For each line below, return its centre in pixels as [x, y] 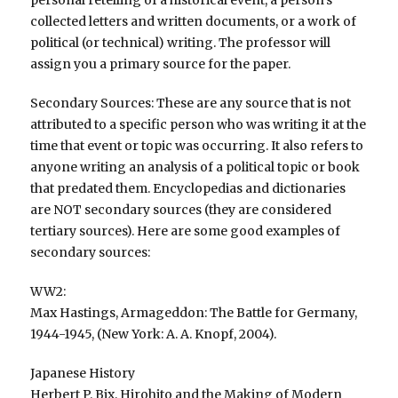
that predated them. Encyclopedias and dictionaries [188, 189]
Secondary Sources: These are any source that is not [191, 103]
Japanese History [83, 374]
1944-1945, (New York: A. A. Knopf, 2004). [154, 334]
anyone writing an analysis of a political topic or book [195, 167]
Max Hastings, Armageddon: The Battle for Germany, [194, 313]
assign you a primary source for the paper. [161, 64]
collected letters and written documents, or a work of [194, 22]
